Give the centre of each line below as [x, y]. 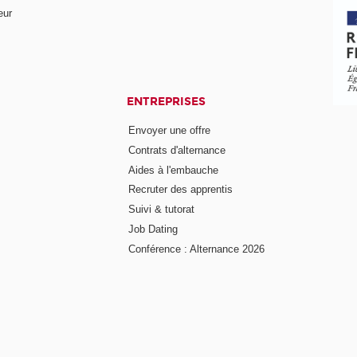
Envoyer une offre [170, 130]
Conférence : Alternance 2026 [197, 249]
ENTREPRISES [167, 102]
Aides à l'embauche [174, 170]
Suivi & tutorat [162, 210]
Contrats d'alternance [177, 150]
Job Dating [153, 229]
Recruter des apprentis [181, 190]
